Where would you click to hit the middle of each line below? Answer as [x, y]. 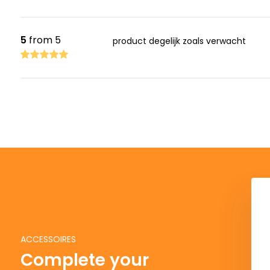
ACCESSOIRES [48, 239]
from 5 [43, 40]
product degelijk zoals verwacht [179, 41]
